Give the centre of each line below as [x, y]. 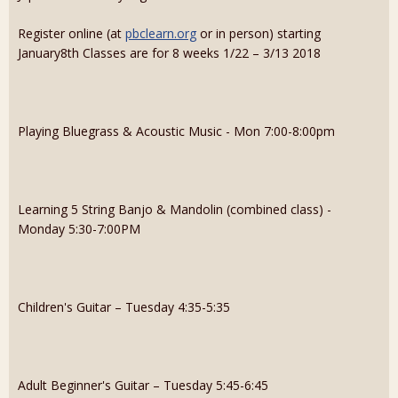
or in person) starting [259, 33]
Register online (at [72, 33]
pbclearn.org [161, 33]
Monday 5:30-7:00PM [79, 229]
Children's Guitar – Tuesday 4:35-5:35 [124, 307]
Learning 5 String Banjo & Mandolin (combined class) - [175, 209]
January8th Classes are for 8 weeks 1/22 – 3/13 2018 [169, 53]
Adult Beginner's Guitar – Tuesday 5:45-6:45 [143, 385]
